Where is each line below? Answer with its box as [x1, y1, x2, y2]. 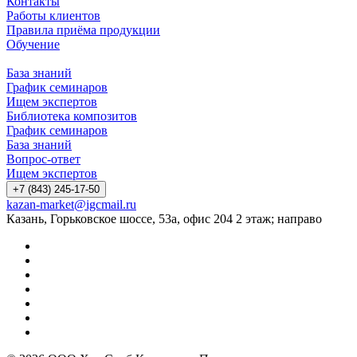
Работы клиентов [6, 8, 100, 22]
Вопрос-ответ [6, 151, 80, 166]
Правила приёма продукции [6, 22, 160, 37]
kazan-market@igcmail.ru [6, 197, 136, 211]
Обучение [6, 37, 60, 51]
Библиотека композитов [6, 108, 137, 123]
